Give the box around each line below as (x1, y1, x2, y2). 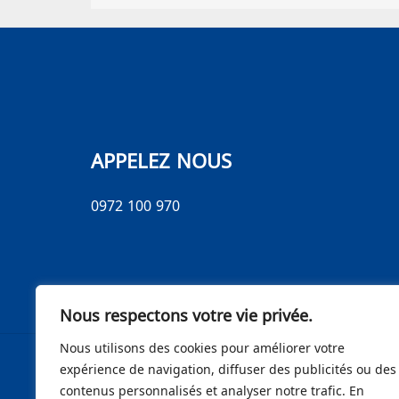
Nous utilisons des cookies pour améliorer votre (60, 339, 345, 354)
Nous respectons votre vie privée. (60, 305, 313, 323)
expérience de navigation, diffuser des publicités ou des (60, 361, 396, 375)
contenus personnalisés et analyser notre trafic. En (60, 382, 364, 396)
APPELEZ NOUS (91, 147, 232, 170)
